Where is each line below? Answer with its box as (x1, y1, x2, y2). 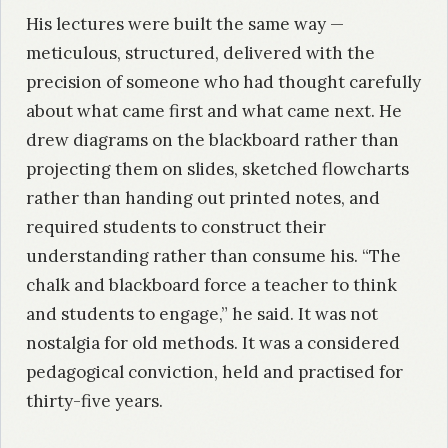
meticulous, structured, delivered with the (26, 41, 375, 64)
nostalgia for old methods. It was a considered (26, 331, 400, 354)
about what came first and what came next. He (26, 99, 402, 122)
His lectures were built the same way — (26, 12, 344, 35)
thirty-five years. (26, 389, 163, 412)
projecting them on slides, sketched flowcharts (26, 157, 409, 180)
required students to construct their (26, 215, 326, 238)
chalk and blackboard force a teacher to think (26, 273, 397, 296)
